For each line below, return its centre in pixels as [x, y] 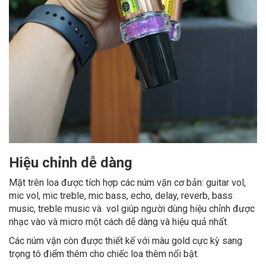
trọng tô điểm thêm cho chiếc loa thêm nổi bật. [104, 254]
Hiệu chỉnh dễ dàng [71, 162]
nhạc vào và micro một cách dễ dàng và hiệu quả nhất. [119, 221]
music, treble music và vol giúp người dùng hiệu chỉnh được [132, 208]
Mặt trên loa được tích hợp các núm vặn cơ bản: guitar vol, [127, 182]
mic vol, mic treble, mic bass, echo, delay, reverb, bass [121, 195]
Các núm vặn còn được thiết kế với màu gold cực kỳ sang [126, 240]
